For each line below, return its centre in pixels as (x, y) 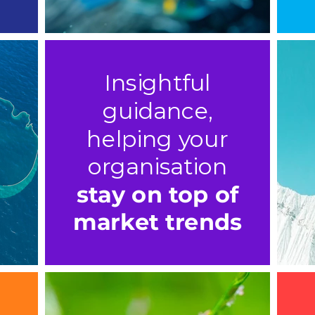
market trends (157, 222)
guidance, (157, 111)
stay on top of (157, 194)
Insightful (157, 83)
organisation (157, 167)
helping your (157, 139)
